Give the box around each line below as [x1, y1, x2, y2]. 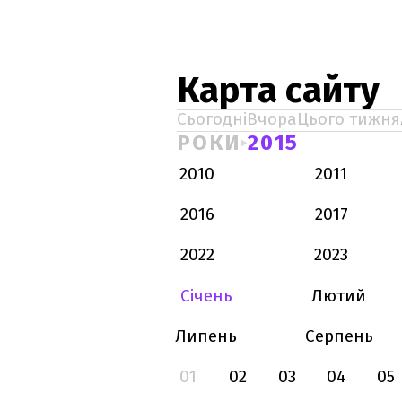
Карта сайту [177, 69, 380, 112]
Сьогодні [177, 109, 247, 129]
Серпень [304, 326, 373, 346]
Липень [175, 326, 237, 346]
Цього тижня [297, 109, 400, 129]
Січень [179, 285, 232, 306]
